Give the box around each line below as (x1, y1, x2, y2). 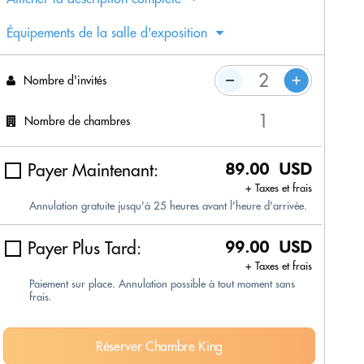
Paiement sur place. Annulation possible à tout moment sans (29, 277, 295, 291)
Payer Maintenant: (28, 159, 158, 182)
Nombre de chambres (24, 113, 130, 128)
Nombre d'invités (24, 72, 106, 88)
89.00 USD (225, 159, 312, 180)
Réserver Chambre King (95, 338, 223, 355)
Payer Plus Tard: (28, 237, 141, 260)
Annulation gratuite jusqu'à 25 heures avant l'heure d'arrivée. (29, 199, 307, 213)
